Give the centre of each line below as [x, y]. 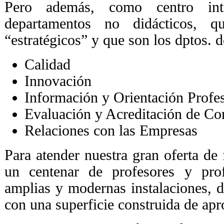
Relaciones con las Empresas [111, 130]
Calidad [47, 64]
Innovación [58, 81]
